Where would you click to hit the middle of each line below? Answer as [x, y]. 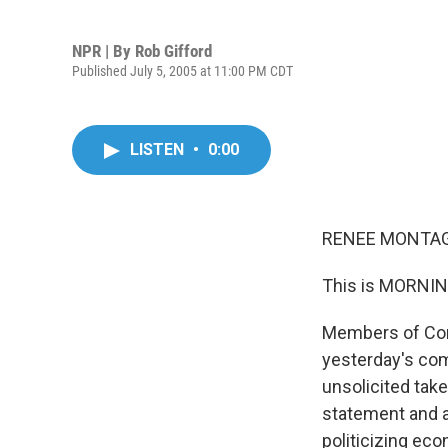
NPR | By [103, 50]
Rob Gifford [173, 50]
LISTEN [159, 149]
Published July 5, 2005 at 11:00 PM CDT [182, 70]
